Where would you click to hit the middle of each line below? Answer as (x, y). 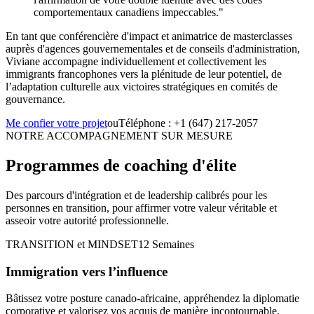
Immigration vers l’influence (87, 271)
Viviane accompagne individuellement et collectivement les (136, 62)
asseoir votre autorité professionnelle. (87, 220)
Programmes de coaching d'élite (121, 166)
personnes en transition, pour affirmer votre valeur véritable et (141, 207)
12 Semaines (166, 244)
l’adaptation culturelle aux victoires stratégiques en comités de (142, 87)
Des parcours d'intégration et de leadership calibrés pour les (136, 195)
